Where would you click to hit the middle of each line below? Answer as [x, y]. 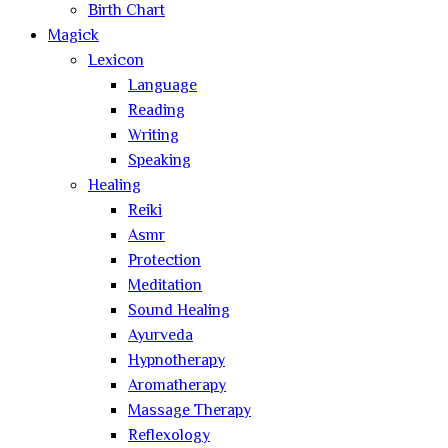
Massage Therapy [189, 411]
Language [162, 86]
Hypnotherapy [176, 361]
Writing [153, 136]
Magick [73, 36]
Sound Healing [179, 311]
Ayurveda [160, 336]
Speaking [159, 161]
